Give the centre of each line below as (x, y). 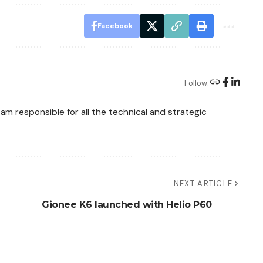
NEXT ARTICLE (203, 184)
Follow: (196, 83)
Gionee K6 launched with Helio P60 (127, 205)
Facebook (115, 26)
